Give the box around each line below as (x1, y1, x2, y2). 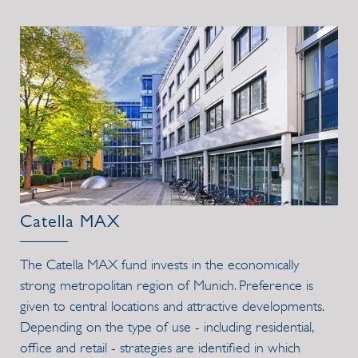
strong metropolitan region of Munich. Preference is (20, 276, 313, 295)
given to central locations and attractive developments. (20, 297, 323, 316)
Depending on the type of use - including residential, (20, 318, 312, 336)
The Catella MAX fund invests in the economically (20, 256, 299, 274)
